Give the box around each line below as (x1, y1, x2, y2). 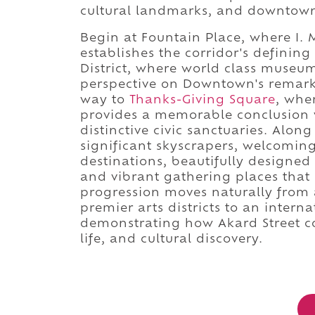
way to (80, 94, 129, 106)
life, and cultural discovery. (80, 233, 263, 245)
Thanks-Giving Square (129, 94, 276, 106)
